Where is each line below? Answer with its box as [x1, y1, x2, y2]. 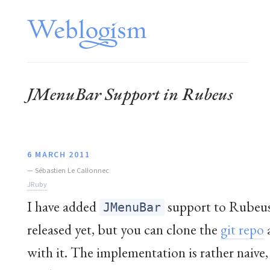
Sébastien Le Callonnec [35, 165, 109, 176]
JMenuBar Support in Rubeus [27, 82, 233, 105]
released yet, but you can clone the [27, 219, 221, 239]
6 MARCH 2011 [27, 148, 90, 161]
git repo [221, 219, 264, 239]
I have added [27, 196, 99, 216]
